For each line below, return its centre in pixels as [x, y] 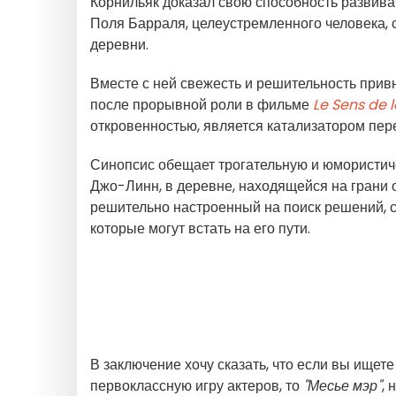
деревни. [119, 45]
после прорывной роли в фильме [202, 105]
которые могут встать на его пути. [200, 228]
